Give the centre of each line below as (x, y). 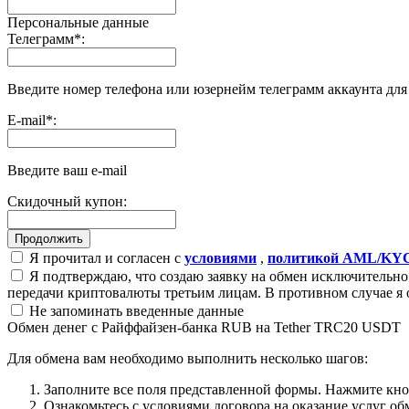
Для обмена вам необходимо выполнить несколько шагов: (188, 358)
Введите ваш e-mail (67, 170)
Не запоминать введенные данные (135, 310)
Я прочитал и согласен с (105, 257)
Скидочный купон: (67, 201)
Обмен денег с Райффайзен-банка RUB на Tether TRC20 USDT (204, 327)
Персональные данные (78, 22)
